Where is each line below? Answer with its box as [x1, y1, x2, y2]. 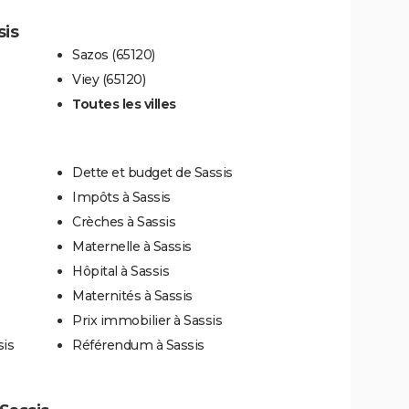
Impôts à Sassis [72, 189, 171, 206]
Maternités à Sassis [72, 288, 193, 305]
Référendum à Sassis [72, 337, 204, 354]
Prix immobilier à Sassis [72, 312, 222, 330]
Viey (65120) [72, 71, 145, 89]
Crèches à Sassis [72, 214, 175, 231]
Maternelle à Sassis [72, 238, 192, 256]
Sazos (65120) [72, 47, 155, 64]
